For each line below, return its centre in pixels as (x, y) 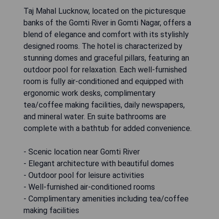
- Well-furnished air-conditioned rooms (89, 187)
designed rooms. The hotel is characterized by (103, 46)
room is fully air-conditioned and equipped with (103, 82)
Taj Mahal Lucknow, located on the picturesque (105, 11)
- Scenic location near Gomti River (82, 152)
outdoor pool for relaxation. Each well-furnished (105, 70)
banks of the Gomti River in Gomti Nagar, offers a (107, 23)
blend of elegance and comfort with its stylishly (106, 35)
